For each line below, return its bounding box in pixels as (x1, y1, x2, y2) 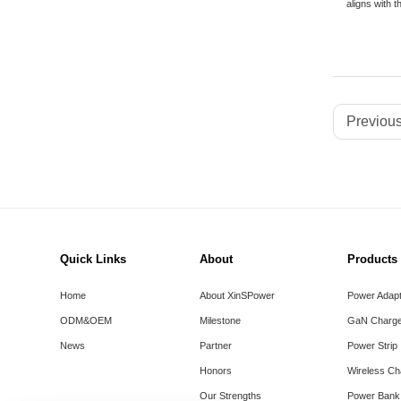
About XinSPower (199, 289, 275, 301)
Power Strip (346, 339, 397, 351)
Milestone (199, 314, 241, 326)
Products (346, 253, 397, 267)
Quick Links (60, 253, 127, 267)
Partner (199, 339, 232, 351)
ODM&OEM (60, 314, 113, 326)
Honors (199, 364, 232, 376)
